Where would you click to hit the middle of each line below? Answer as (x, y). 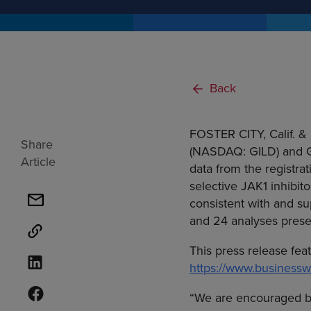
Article (38, 161)
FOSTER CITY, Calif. (242, 134)
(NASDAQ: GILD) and (248, 151)
